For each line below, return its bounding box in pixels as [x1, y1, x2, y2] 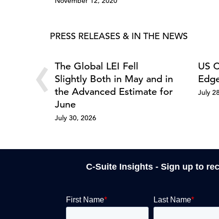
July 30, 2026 [55, 113, 96, 122]
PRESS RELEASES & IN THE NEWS [50, 30, 188, 42]
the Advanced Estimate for [55, 85, 173, 98]
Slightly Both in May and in [55, 72, 173, 85]
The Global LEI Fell [55, 60, 138, 72]
